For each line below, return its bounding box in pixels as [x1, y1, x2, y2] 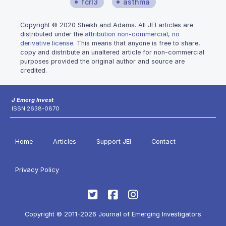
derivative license [20, 39, 73, 47]
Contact [151, 138, 176, 145]
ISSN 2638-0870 [12, 105, 60, 112]
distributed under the [20, 30, 85, 38]
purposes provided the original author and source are [20, 57, 185, 65]
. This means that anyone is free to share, [73, 39, 200, 47]
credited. [20, 66, 47, 74]
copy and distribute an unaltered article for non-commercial [20, 48, 204, 56]
